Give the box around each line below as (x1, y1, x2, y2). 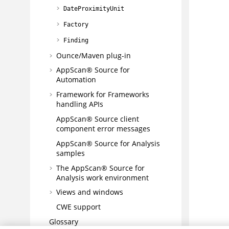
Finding (63, 36, 88, 44)
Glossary (49, 217, 78, 227)
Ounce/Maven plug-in (56, 50, 131, 60)
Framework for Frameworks (56, 89, 149, 100)
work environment (84, 172, 149, 182)
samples (56, 148, 85, 158)
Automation (56, 75, 96, 85)
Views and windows (56, 187, 123, 197)
